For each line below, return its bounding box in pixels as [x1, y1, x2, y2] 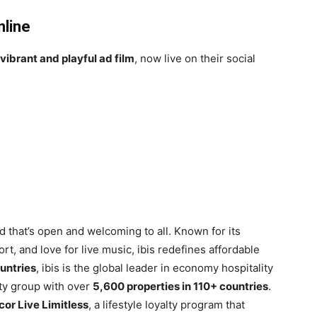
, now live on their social [134, 51, 255, 65]
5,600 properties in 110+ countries [93, 279, 268, 293]
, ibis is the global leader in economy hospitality [36, 260, 273, 275]
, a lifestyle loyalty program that [88, 297, 245, 311]
